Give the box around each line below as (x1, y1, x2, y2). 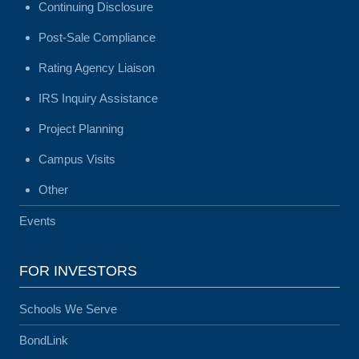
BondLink (19, 333, 68, 347)
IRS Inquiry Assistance (38, 91, 158, 105)
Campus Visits (38, 152, 115, 166)
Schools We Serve (19, 302, 117, 316)
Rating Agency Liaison (38, 61, 155, 75)
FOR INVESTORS (19, 263, 137, 279)
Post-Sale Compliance (38, 30, 155, 44)
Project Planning (38, 122, 123, 135)
